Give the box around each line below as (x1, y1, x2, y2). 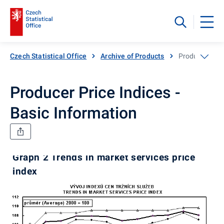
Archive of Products (100, 51, 164, 60)
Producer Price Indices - (10, 82, 180, 102)
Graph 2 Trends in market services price (12, 151, 195, 163)
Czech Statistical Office (10, 51, 87, 60)
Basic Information (10, 103, 137, 122)
